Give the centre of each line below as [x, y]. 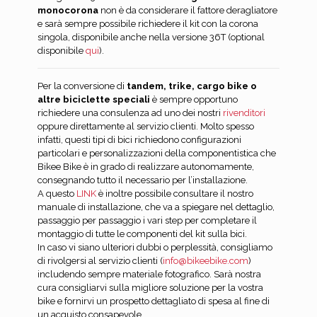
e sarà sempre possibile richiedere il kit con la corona [148, 24]
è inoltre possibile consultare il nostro [175, 194]
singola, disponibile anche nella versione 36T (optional [151, 38]
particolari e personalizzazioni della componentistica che [157, 154]
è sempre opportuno [194, 100]
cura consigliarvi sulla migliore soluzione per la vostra [150, 288]
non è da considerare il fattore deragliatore [188, 11]
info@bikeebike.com [206, 261]
